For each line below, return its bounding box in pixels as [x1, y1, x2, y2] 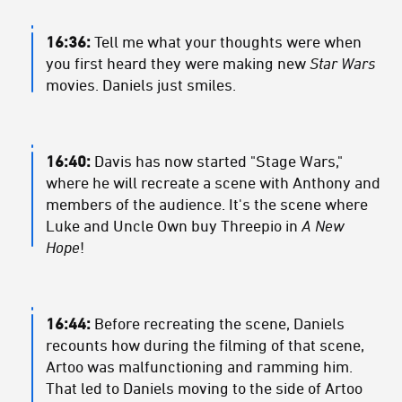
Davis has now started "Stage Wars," [91, 152, 343, 170]
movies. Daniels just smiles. [46, 75, 236, 94]
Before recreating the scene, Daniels [94, 314, 345, 333]
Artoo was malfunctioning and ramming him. [46, 357, 353, 376]
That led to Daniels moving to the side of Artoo [46, 379, 363, 398]
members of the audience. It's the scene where [46, 195, 368, 214]
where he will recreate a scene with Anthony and [46, 173, 380, 192]
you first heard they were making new [46, 54, 310, 73]
